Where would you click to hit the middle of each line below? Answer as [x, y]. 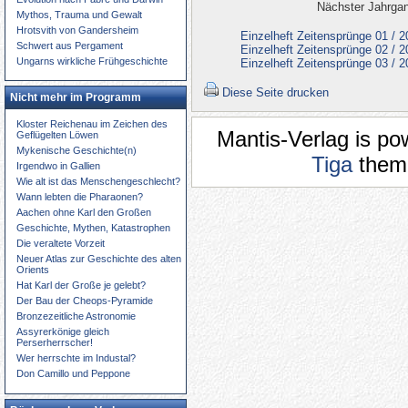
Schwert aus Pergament [70, 45]
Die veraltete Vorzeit [61, 244]
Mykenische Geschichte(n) [76, 151]
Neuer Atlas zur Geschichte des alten [99, 259]
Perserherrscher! [55, 343]
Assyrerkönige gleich [63, 332]
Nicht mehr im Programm [76, 98]
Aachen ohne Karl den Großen [84, 213]
